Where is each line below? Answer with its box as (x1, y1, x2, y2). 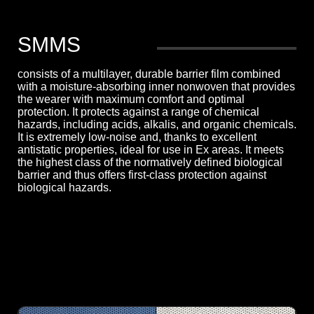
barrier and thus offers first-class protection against (18, 169, 266, 182)
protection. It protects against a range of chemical (18, 106, 259, 118)
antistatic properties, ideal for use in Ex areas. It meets (18, 144, 284, 156)
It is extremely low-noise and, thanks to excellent (18, 131, 257, 144)
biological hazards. (18, 182, 111, 194)
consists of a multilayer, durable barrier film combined (18, 68, 280, 81)
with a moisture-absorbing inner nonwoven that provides (18, 81, 295, 93)
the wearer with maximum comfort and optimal (18, 93, 245, 106)
